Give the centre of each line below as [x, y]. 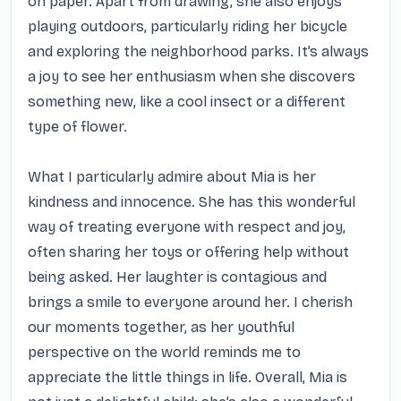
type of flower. [77, 127]
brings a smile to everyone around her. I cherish [190, 302]
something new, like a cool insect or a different [187, 102]
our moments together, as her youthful [161, 327]
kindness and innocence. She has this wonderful [192, 202]
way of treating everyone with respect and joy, [187, 227]
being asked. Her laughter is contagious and [177, 277]
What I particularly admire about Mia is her [172, 177]
